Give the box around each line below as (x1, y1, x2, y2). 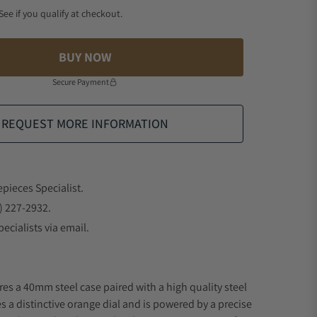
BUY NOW (58, 49, 112, 65)
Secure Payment (52, 76, 109, 87)
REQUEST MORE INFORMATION (1, 115, 168, 132)
